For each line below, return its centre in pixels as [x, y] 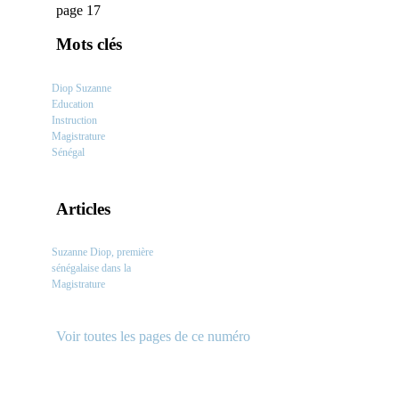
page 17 [78, 10]
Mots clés [89, 45]
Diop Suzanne [81, 88]
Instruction [74, 120]
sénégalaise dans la [91, 269]
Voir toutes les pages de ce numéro [153, 337]
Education [73, 104]
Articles [83, 208]
